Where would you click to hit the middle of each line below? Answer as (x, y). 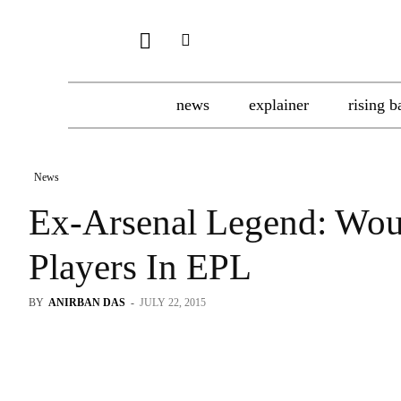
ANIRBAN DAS (87, 303)
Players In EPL (140, 267)
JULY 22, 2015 (173, 303)
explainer (279, 105)
